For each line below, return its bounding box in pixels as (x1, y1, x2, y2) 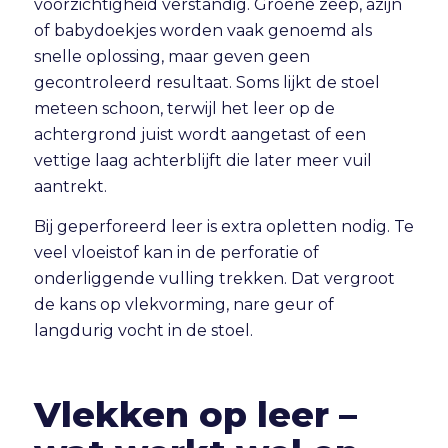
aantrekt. (33, 177, 107, 197)
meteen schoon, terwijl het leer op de (33, 99, 335, 119)
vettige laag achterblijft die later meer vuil (33, 151, 372, 171)
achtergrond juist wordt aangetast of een (33, 125, 366, 145)
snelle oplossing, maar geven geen (33, 47, 310, 67)
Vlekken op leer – (33, 393, 357, 437)
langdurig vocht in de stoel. (33, 320, 253, 340)
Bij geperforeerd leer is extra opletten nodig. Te (33, 216, 414, 236)
